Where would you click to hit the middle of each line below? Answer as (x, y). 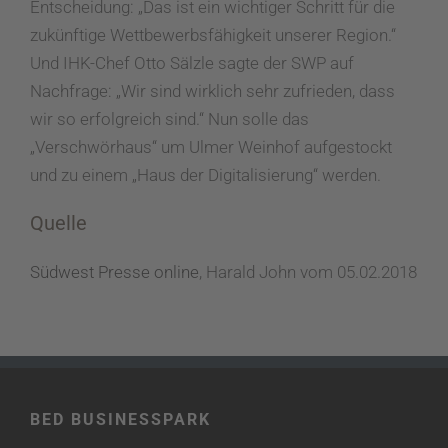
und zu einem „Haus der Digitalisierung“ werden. (205, 174)
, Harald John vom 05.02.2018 (308, 271)
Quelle (58, 222)
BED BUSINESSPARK (120, 419)
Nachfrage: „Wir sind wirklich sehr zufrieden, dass (212, 90)
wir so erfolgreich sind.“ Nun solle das (169, 118)
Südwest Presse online (114, 271)
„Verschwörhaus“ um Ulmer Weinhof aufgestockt (211, 146)
